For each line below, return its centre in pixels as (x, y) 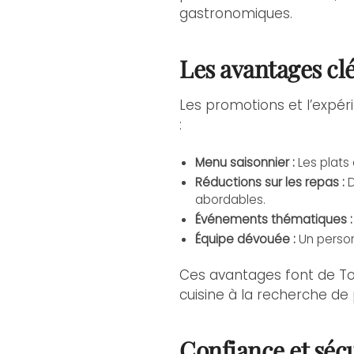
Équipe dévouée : (246, 239)
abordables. (231, 200)
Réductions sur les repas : (270, 183)
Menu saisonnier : (245, 163)
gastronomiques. (236, 14)
